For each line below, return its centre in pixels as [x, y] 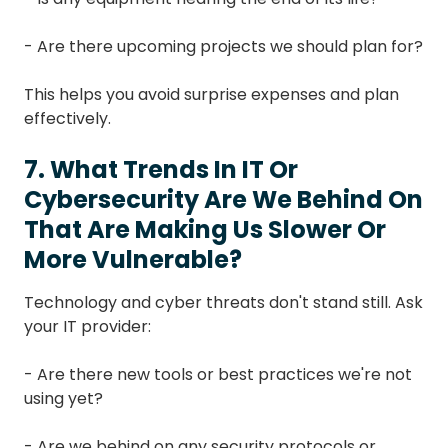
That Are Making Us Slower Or [205, 230]
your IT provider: [87, 327]
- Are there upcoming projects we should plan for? [223, 47]
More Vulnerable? [133, 260]
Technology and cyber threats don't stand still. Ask [223, 303]
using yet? [63, 399]
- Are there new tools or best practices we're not [218, 375]
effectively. [67, 119]
